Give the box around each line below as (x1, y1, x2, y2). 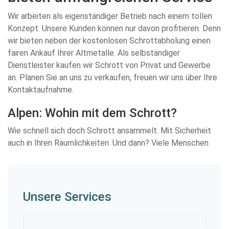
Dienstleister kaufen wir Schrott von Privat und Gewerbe (8, 60, 211, 70)
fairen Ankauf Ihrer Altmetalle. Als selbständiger (8, 48, 180, 58)
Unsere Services (23, 190, 111, 204)
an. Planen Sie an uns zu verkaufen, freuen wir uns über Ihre (8, 73, 217, 82)
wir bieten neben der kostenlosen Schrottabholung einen (8, 36, 211, 45)
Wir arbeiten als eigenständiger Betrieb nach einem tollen (8, 11, 212, 21)
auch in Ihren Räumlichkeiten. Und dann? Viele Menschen (8, 138, 209, 148)
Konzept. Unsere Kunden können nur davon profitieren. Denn (8, 24, 221, 33)
